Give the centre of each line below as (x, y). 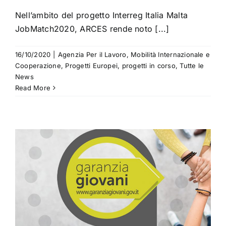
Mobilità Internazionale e (171, 54)
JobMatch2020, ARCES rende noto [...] (92, 29)
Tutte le (192, 65)
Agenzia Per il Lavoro (92, 54)
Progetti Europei (92, 65)
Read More (33, 88)
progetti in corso (149, 65)
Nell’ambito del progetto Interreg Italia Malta (102, 15)
